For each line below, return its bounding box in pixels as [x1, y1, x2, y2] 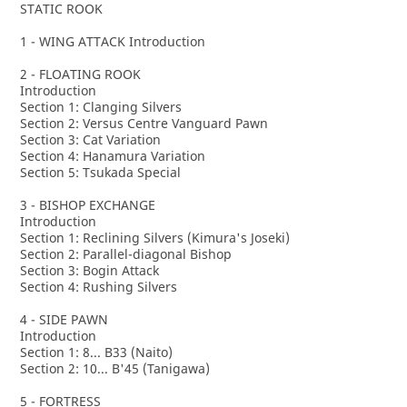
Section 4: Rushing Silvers [19, 278, 177, 295]
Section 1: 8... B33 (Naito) [19, 343, 173, 361]
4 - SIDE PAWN [19, 311, 108, 328]
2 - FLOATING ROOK [19, 65, 141, 83]
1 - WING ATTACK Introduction [19, 33, 205, 50]
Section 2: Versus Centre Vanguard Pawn [19, 114, 268, 132]
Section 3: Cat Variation [19, 131, 161, 148]
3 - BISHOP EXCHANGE [19, 196, 155, 213]
